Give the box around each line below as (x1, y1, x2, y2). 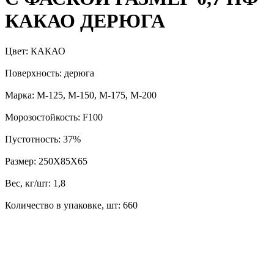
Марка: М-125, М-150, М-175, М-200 (5, 89, 157, 100)
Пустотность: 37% (5, 133, 81, 144)
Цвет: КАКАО (5, 45, 65, 56)
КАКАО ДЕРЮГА (5, 10, 165, 32)
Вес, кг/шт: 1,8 (5, 177, 65, 188)
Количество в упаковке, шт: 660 (5, 199, 138, 210)
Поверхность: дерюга (5, 67, 94, 78)
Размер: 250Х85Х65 (5, 155, 87, 166)
